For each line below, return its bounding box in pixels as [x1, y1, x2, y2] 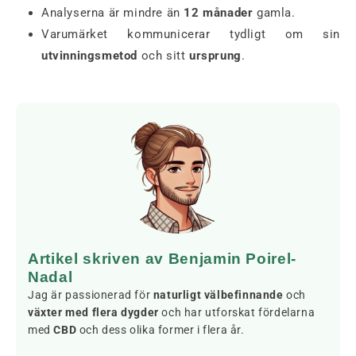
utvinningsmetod [41, 48, 137, 63]
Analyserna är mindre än [41, 5, 184, 20]
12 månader [184, 5, 253, 20]
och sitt [137, 48, 189, 63]
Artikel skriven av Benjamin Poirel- [28, 250, 297, 267]
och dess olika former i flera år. [76, 323, 245, 336]
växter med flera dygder [28, 305, 159, 319]
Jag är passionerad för [28, 288, 153, 301]
